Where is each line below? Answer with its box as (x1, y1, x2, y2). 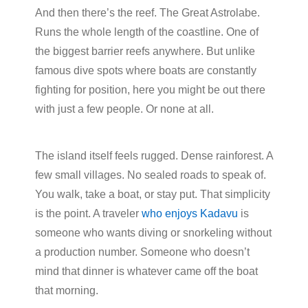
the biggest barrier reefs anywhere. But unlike (35, 45, 255, 57)
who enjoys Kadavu (142, 207, 238, 219)
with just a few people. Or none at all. (35, 102, 214, 115)
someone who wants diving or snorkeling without (35, 226, 272, 239)
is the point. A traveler (35, 207, 142, 219)
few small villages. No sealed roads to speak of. (35, 168, 266, 181)
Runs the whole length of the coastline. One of (35, 25, 258, 38)
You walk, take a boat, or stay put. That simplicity (35, 188, 270, 200)
